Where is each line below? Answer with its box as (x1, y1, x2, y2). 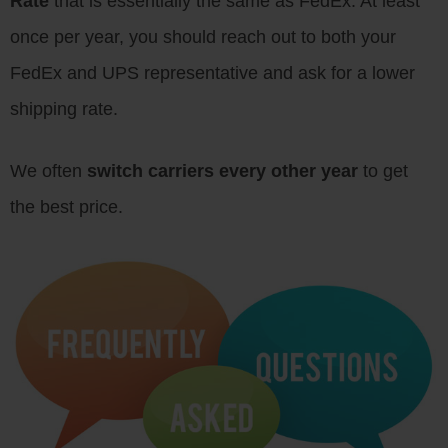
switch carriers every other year (87, 161, 358, 181)
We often (10, 161, 87, 181)
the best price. (10, 197, 123, 217)
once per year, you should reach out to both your (10, 27, 396, 47)
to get (358, 161, 408, 181)
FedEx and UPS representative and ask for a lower (10, 63, 415, 83)
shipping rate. (10, 99, 118, 119)
